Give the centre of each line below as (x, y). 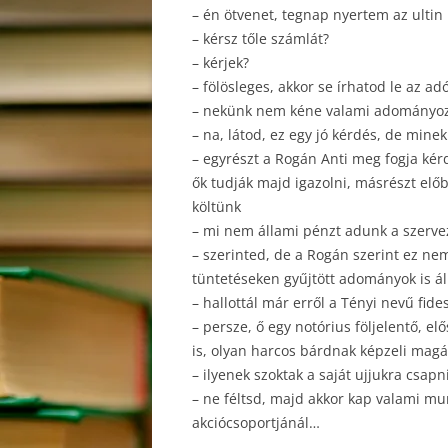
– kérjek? (220, 62)
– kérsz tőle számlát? (260, 38)
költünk (216, 206)
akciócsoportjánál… (256, 422)
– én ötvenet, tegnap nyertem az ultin (317, 14)
